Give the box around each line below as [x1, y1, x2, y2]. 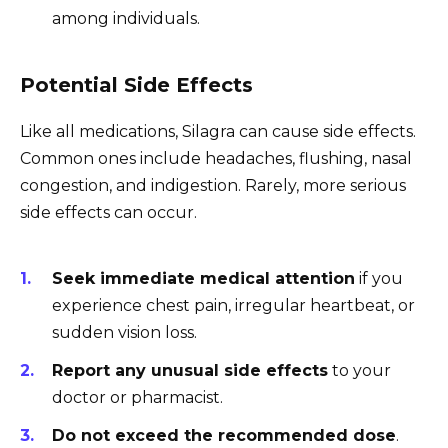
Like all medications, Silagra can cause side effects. [20, 122, 416, 142]
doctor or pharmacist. [52, 387, 223, 407]
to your [328, 360, 391, 380]
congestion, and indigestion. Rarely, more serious [20, 176, 406, 196]
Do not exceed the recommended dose [52, 426, 396, 446]
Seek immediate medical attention [52, 268, 355, 288]
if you [355, 268, 403, 288]
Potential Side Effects [20, 73, 253, 98]
